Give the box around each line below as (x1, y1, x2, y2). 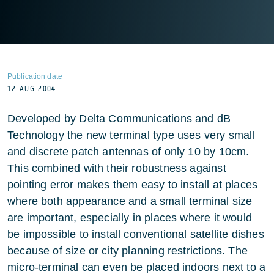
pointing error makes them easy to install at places (7, 179, 258, 191)
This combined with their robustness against (7, 162, 226, 174)
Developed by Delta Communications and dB (7, 113, 231, 125)
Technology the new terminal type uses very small (7, 129, 255, 141)
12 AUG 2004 (7, 84, 56, 93)
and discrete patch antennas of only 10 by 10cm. (7, 146, 250, 158)
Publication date (7, 72, 62, 81)
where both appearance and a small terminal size (7, 195, 253, 207)
